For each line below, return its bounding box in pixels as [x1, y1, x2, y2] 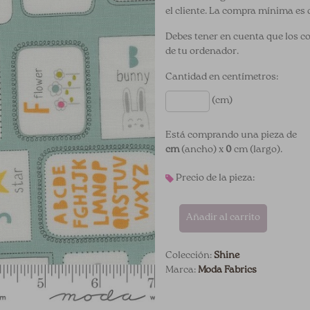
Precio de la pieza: [174, 172, 255, 186]
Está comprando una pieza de [165, 129, 297, 143]
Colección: [165, 249, 214, 264]
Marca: [165, 264, 198, 278]
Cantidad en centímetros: [165, 71, 278, 85]
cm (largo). [232, 143, 282, 158]
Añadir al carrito [186, 211, 260, 226]
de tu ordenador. [165, 45, 239, 60]
